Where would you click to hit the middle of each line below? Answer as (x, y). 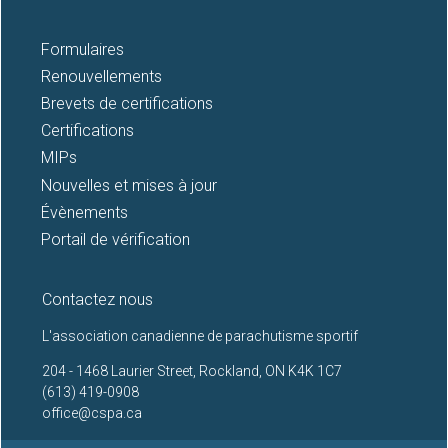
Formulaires (82, 49)
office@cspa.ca (91, 412)
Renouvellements (101, 76)
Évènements (84, 212)
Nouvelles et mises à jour (129, 185)
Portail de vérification (115, 239)
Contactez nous (97, 299)
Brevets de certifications (127, 103)
